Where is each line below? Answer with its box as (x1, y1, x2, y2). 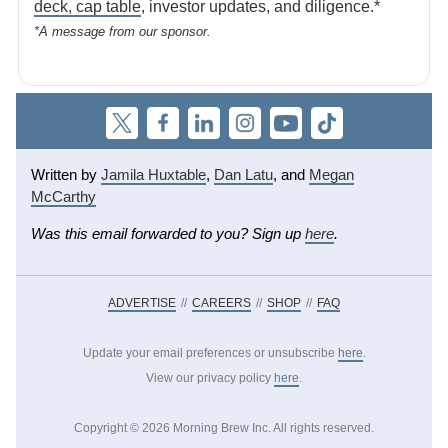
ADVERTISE (108, 296, 176, 310)
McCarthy (31, 188, 96, 205)
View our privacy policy (146, 371, 271, 385)
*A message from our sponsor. (34, 24, 211, 40)
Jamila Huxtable (101, 166, 206, 183)
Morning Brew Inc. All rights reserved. (170, 421, 374, 435)
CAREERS (192, 296, 251, 310)
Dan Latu (214, 166, 273, 183)
